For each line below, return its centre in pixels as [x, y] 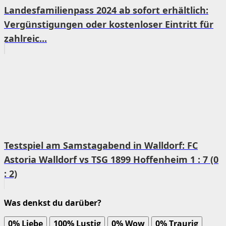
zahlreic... [25, 38]
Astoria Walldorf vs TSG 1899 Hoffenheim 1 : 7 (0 [111, 159]
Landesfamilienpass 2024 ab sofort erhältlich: [106, 10]
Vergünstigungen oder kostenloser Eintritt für [109, 24]
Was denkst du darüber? [53, 203]
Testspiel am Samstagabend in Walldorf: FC [101, 145]
